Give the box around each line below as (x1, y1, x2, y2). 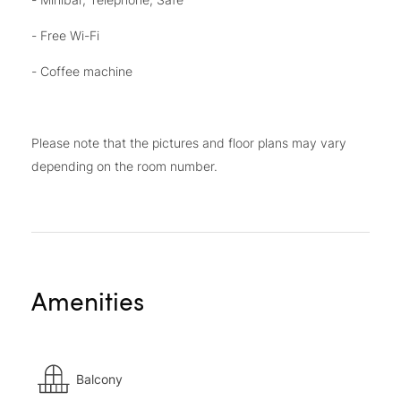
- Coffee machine (31, 64, 132, 79)
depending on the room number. (31, 158, 218, 174)
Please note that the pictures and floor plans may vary (31, 135, 346, 150)
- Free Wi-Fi (31, 28, 99, 43)
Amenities (31, 284, 144, 318)
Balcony (76, 371, 123, 387)
